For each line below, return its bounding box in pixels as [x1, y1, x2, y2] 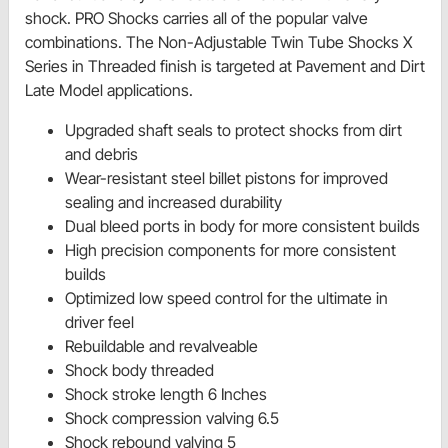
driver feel [65, 311, 134, 332]
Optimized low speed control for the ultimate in [65, 287, 388, 308]
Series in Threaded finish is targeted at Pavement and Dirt [25, 55, 425, 76]
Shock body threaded [65, 359, 214, 380]
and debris [65, 143, 138, 164]
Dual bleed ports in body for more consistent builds [65, 215, 420, 236]
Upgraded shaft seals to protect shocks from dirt [65, 119, 402, 140]
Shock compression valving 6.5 [65, 407, 279, 428]
